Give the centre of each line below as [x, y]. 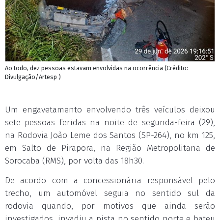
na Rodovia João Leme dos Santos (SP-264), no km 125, [110, 135]
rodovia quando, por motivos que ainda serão [110, 206]
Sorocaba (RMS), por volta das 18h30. [74, 161]
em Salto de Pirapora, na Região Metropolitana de [110, 148]
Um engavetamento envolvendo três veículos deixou [110, 110]
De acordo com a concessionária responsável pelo [110, 180]
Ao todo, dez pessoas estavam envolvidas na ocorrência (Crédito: [96, 68]
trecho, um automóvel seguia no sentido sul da [110, 193]
